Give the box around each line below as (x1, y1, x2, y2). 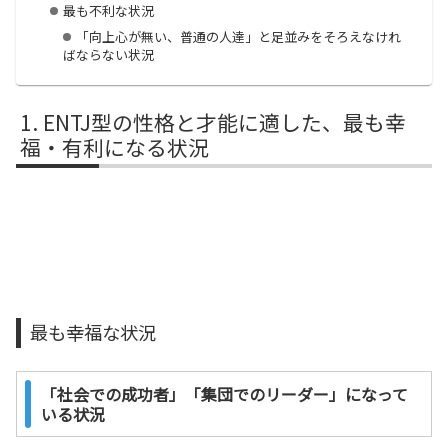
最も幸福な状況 (30, 319, 157, 346)
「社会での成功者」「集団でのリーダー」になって (41, 382, 408, 407)
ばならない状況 (62, 45, 154, 65)
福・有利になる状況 (20, 132, 210, 163)
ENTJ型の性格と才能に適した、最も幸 (43, 107, 407, 138)
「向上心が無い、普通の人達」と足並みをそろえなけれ (75, 27, 401, 47)
